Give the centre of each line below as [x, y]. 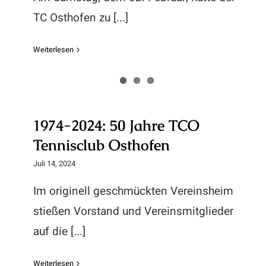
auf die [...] [59, 232]
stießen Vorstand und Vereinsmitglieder [133, 211]
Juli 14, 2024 [54, 164]
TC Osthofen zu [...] [81, 18]
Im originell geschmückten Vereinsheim [133, 191]
